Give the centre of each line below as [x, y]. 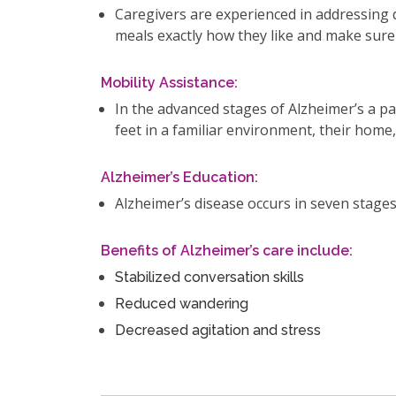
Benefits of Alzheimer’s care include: [227, 251]
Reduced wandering [182, 304]
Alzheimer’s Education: [179, 177]
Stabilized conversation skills [209, 277]
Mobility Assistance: [169, 83]
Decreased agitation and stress [218, 330]
